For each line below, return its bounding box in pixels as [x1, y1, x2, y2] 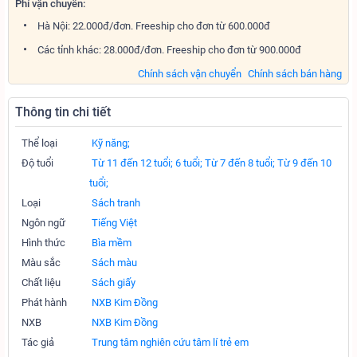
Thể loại [22, 137, 57, 149]
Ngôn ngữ [22, 217, 65, 229]
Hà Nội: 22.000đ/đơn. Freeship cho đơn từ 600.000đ [35, 20, 270, 32]
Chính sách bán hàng [248, 68, 342, 80]
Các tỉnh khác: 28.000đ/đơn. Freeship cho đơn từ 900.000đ [35, 44, 301, 56]
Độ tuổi [22, 157, 53, 169]
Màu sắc [22, 257, 61, 269]
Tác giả [22, 336, 54, 348]
